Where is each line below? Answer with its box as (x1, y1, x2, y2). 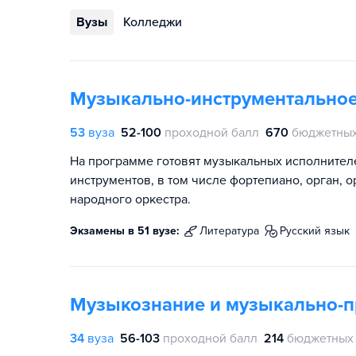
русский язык (286, 224, 350, 238)
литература (207, 224, 259, 238)
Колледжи (123, 14, 182, 30)
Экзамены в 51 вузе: (70, 224, 180, 238)
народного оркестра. (70, 192, 191, 207)
